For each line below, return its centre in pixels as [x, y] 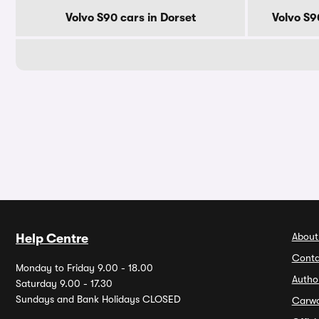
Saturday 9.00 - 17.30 [64, 283]
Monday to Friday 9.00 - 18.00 [84, 268]
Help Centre [52, 239]
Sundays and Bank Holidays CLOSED [98, 299]
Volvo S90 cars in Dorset [130, 18]
